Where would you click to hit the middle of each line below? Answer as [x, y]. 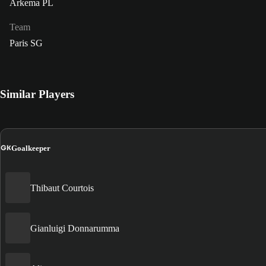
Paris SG [26, 43]
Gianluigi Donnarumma [75, 228]
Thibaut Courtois [62, 188]
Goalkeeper [31, 148]
